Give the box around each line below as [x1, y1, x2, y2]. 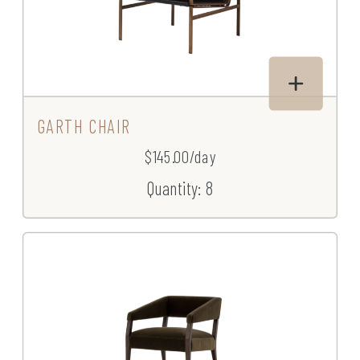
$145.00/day [144, 146, 216, 167]
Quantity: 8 [146, 177, 214, 199]
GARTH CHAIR [37, 115, 130, 137]
